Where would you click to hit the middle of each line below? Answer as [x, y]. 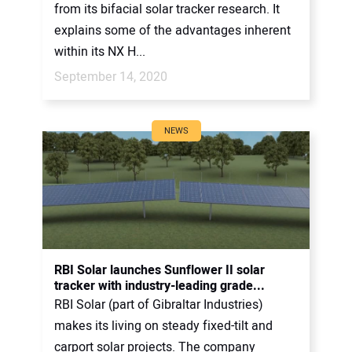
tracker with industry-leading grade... [159, 286]
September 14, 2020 [111, 77]
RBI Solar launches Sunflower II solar [159, 270]
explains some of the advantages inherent [172, 30]
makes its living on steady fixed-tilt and [163, 326]
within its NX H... [100, 51]
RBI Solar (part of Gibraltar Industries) [159, 304]
